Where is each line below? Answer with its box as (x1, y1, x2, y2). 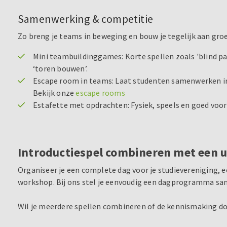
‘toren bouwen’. (33, 63, 88, 73)
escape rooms (75, 87, 125, 98)
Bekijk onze (33, 87, 76, 98)
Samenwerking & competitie (18, 11, 153, 26)
